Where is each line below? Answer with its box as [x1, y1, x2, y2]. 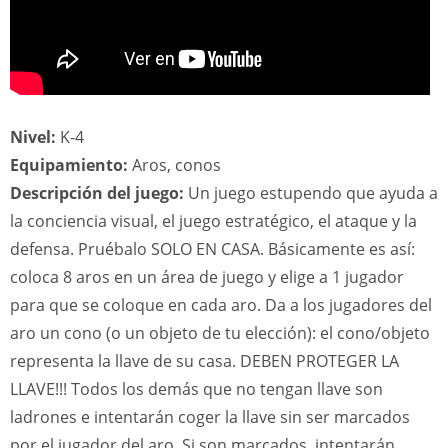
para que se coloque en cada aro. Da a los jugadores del [10, 294, 432, 316]
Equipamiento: [10, 154, 128, 176]
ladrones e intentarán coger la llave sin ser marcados [10, 406, 410, 428]
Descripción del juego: [10, 182, 184, 204]
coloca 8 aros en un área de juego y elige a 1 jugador [10, 266, 404, 288]
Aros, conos [128, 154, 221, 176]
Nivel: [10, 126, 56, 148]
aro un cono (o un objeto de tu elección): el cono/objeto [10, 322, 430, 344]
